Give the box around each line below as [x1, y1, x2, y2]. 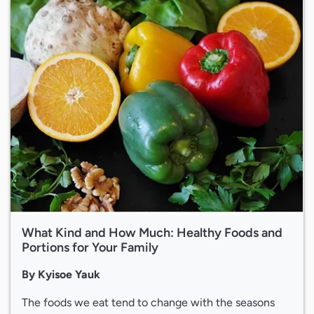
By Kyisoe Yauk [22, 268, 100, 282]
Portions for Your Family [22, 240, 158, 256]
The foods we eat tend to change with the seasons [22, 296, 275, 310]
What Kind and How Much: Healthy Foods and [22, 225, 282, 241]
